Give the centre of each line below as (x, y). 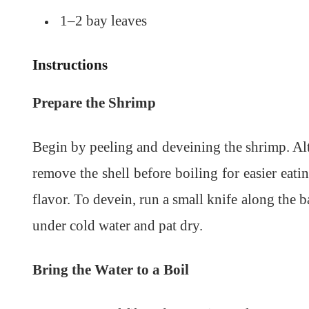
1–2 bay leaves (103, 20)
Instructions (70, 64)
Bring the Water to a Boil (111, 269)
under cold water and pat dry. (118, 225)
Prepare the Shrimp (94, 102)
